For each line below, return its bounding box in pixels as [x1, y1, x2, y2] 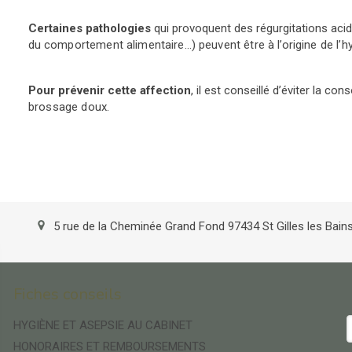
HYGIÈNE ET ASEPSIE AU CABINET [13, 318, 193, 332]
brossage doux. [28, 99, 110, 114]
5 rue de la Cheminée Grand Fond [53, 218, 228, 233]
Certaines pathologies [28, 20, 151, 35]
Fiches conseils [13, 284, 123, 305]
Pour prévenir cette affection [28, 82, 191, 97]
